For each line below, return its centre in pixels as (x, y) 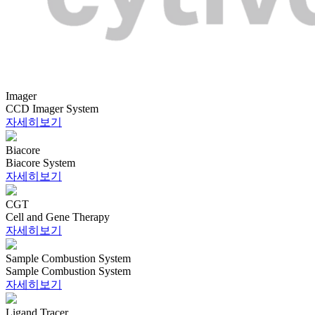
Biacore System (40, 162)
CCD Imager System (52, 108)
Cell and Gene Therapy (58, 217)
